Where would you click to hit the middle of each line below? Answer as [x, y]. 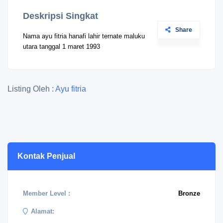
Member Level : [47, 193]
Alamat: [43, 211]
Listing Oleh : [31, 89]
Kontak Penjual [46, 156]
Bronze [189, 193]
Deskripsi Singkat [60, 16]
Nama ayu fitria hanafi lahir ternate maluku [84, 36]
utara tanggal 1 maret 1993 [61, 47]
